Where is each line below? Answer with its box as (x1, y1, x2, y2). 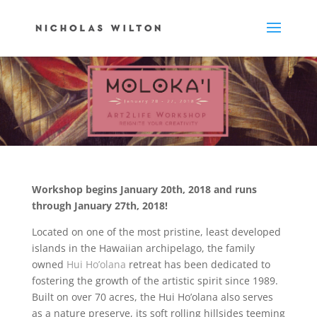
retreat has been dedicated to (128, 258, 270, 271)
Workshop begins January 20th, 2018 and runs (31, 183, 257, 196)
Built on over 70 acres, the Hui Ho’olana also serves (31, 290, 273, 304)
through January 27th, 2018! (31, 199, 168, 212)
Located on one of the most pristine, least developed (31, 225, 281, 238)
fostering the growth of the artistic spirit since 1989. (31, 274, 278, 287)
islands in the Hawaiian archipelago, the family (31, 241, 255, 255)
